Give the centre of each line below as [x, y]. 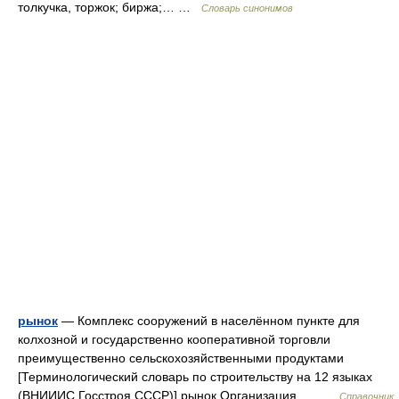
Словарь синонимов [247, 8]
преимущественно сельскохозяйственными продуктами [181, 358]
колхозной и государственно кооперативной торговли [174, 339]
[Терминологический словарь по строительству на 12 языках [195, 377]
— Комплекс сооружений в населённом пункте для [209, 321]
